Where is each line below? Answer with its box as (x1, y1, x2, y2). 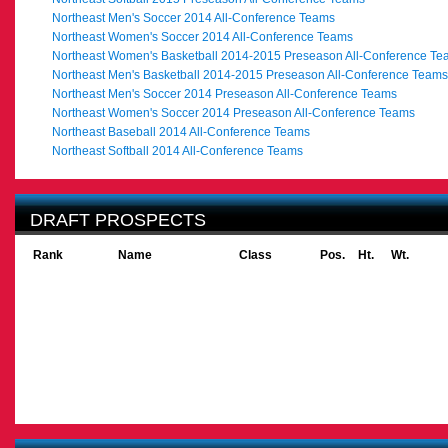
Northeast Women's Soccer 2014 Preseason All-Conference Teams (52, 106, 415, 120)
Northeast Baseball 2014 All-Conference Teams (52, 125, 310, 139)
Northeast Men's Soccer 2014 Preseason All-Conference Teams (52, 87, 397, 101)
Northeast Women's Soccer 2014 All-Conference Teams (52, 30, 353, 44)
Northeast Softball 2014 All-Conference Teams (52, 144, 303, 158)
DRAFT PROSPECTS (30, 210, 206, 230)
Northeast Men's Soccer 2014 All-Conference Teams (52, 11, 335, 25)
